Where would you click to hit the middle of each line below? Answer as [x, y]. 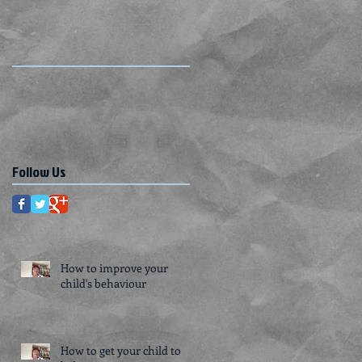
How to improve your [114, 268]
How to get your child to [121, 350]
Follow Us [39, 172]
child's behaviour [103, 283]
